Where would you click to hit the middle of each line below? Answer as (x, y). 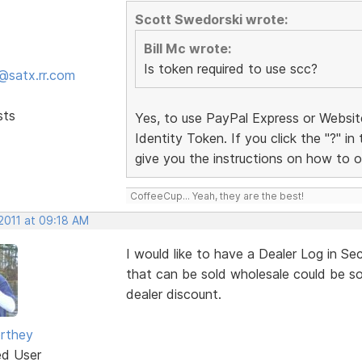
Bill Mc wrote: (187, 48)
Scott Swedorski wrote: (211, 19)
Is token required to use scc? (230, 68)
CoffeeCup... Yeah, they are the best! (217, 196)
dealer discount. (173, 294)
